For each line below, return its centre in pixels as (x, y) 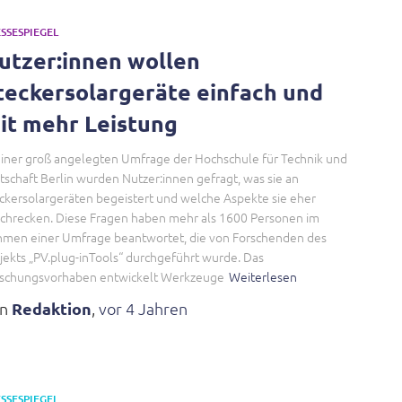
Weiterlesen (263, 276)
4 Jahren (157, 308)
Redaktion (52, 308)
